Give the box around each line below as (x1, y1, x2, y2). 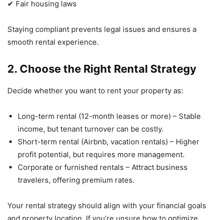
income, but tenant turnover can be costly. (18, 124, 164, 134)
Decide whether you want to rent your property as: (7, 85, 183, 95)
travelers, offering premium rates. (18, 175, 135, 185)
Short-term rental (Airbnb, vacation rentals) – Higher (18, 137, 199, 146)
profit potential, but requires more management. (18, 149, 185, 159)
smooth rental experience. (7, 37, 99, 47)
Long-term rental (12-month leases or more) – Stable (18, 111, 201, 121)
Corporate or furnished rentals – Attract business (18, 162, 188, 172)
